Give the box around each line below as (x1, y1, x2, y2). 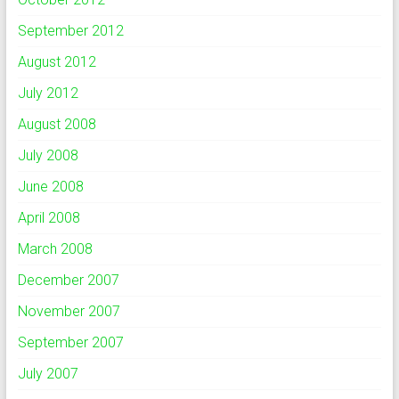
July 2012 (17, 85, 78, 102)
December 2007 (17, 272, 119, 289)
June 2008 (17, 178, 84, 195)
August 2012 (17, 53, 96, 70)
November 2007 (17, 303, 120, 320)
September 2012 (17, 22, 124, 39)
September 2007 (17, 334, 124, 351)
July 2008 (17, 147, 78, 164)
